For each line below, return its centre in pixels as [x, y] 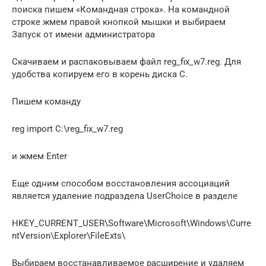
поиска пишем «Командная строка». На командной [121, 9]
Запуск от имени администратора [83, 34]
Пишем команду [46, 101]
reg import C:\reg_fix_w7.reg [67, 129]
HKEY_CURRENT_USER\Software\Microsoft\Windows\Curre [132, 223]
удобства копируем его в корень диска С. [100, 74]
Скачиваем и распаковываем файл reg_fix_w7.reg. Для [126, 61]
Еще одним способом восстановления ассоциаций [121, 183]
